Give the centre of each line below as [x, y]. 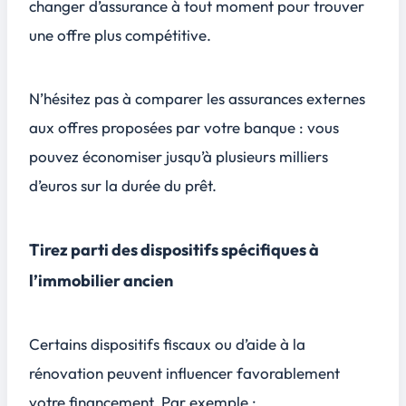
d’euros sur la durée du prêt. [128, 185]
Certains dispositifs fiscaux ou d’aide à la [167, 344]
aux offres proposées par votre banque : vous [184, 127]
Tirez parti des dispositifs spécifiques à [174, 249]
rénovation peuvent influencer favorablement [184, 373]
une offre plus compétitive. [126, 35]
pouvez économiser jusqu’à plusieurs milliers [179, 156]
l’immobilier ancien [102, 280]
